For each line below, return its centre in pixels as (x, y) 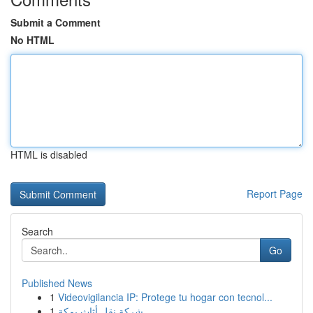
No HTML (32, 40)
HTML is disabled (49, 154)
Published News (57, 283)
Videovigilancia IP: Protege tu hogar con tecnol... (165, 297)
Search (37, 231)
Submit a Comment (56, 22)
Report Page (275, 194)
